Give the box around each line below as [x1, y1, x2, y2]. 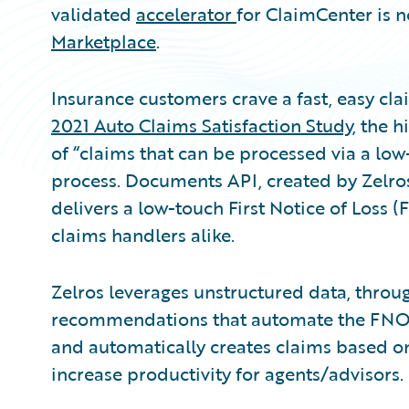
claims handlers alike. [51, 221, 235, 248]
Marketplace [51, 27, 156, 55]
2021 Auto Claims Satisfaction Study [51, 111, 352, 139]
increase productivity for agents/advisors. [51, 360, 404, 387]
